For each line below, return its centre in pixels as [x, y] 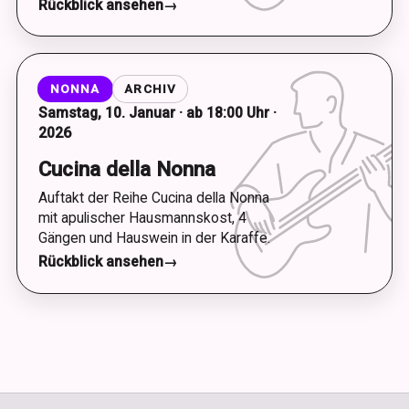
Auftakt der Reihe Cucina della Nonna [153, 197]
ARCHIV [150, 89]
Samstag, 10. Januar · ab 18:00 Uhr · [157, 112]
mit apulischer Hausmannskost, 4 [142, 217]
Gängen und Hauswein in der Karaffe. [154, 237]
